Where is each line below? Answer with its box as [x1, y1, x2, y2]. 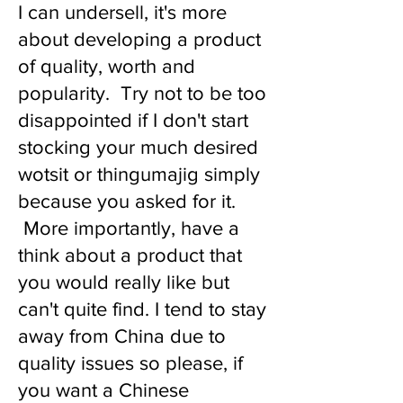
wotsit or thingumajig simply [18, 164, 260, 184]
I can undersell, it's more [18, 2, 227, 22]
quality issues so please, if [18, 353, 243, 373]
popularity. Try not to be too [18, 83, 266, 103]
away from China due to [18, 326, 226, 346]
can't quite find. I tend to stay [18, 299, 266, 319]
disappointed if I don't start [18, 110, 248, 130]
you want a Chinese [18, 380, 189, 400]
